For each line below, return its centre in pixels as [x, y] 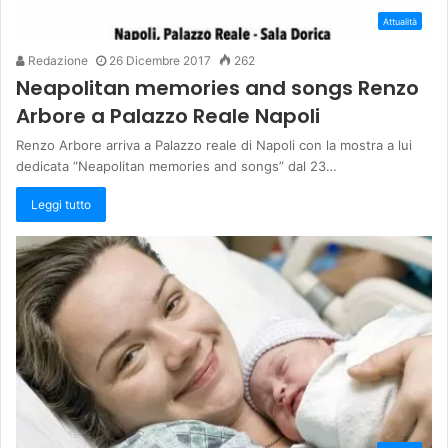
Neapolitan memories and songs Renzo [217, 87]
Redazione [56, 60]
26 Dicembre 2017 [160, 60]
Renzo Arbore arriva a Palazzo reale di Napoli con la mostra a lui [214, 144]
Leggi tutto [61, 204]
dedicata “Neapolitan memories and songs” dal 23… [176, 165]
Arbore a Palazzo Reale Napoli [168, 115]
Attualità [400, 21]
